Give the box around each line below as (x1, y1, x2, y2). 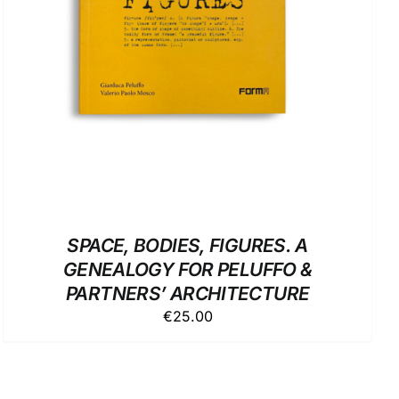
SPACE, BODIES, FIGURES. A (67, 233, 308, 256)
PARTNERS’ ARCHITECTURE (66, 281, 310, 305)
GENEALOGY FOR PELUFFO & (62, 257, 313, 281)
